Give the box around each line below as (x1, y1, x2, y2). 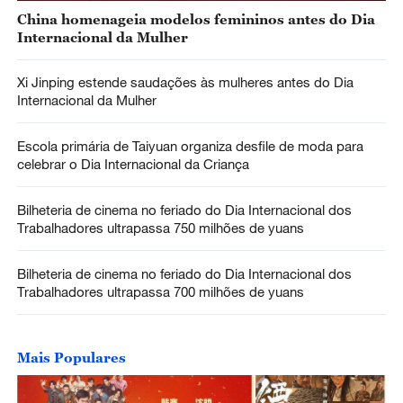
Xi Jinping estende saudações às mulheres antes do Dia (16, 74, 354, 91)
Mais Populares (16, 349, 126, 366)
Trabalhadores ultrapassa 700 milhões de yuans (16, 282, 304, 300)
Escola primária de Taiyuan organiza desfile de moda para (16, 138, 363, 155)
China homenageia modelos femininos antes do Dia (16, 10, 375, 27)
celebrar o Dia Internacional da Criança (16, 156, 249, 173)
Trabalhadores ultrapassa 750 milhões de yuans (16, 219, 304, 237)
